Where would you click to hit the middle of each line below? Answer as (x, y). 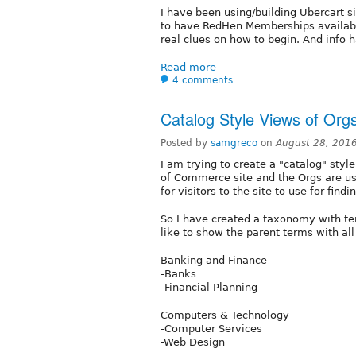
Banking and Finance (214, 260)
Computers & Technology (225, 315)
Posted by (186, 143)
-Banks (178, 273)
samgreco (234, 143)
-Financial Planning (209, 287)
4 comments (203, 80)
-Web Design (193, 342)
